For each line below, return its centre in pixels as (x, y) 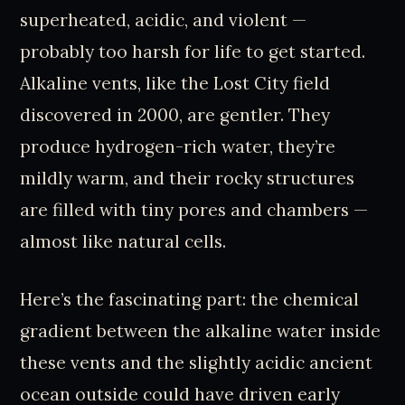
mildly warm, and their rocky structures (188, 179)
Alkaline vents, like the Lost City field (175, 84)
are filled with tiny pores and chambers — (194, 210)
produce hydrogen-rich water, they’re (178, 147)
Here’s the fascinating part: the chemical (190, 300)
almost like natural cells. (123, 242)
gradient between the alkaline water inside (201, 331)
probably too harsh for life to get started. (193, 52)
